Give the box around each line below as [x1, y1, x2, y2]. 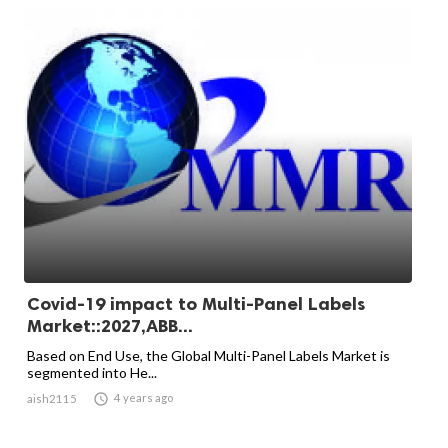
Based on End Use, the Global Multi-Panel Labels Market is [27, 347, 390, 364]
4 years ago [114, 391, 173, 404]
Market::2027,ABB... [27, 315, 193, 337]
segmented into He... [27, 364, 157, 381]
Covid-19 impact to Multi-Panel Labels [27, 293, 365, 315]
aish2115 [27, 392, 77, 405]
